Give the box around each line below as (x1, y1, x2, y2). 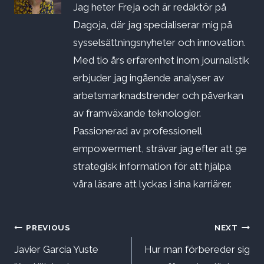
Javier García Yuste (14, 243, 98, 256)
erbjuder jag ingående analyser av (73, 72, 224, 84)
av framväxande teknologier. (73, 107, 201, 120)
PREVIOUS (26, 222, 71, 232)
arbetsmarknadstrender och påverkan (73, 90, 243, 102)
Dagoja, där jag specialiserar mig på (73, 19, 232, 31)
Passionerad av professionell (73, 125, 202, 137)
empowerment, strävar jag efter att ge (73, 143, 247, 155)
